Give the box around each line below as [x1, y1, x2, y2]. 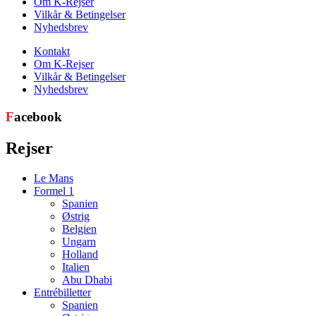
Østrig [62, 209, 90, 222]
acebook [14, 109, 62, 124]
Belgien [62, 222, 97, 235]
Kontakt [34, 45, 70, 58]
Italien [62, 260, 90, 273]
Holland [62, 248, 98, 260]
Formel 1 [34, 184, 74, 197]
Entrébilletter [34, 286, 91, 298]
